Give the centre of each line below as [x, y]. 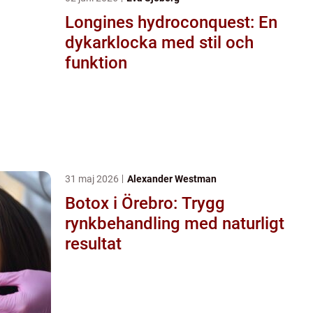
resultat [93, 243]
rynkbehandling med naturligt [175, 223]
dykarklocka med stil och [159, 42]
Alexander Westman [172, 179]
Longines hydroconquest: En [171, 22]
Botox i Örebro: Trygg [145, 203]
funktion [96, 63]
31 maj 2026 [93, 179]
